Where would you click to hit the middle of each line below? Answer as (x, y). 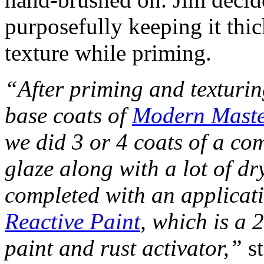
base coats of (68, 115)
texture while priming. (108, 52)
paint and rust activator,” (123, 247)
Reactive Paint (72, 221)
